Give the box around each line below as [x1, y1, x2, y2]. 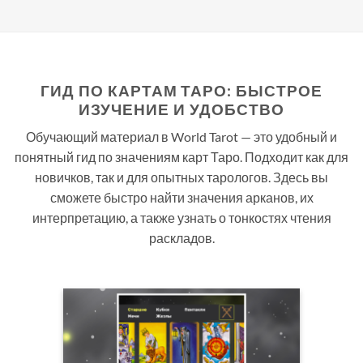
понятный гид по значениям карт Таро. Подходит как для [15, 148, 348, 164]
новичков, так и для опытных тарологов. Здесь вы [35, 169, 328, 185]
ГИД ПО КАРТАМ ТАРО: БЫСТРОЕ [41, 80, 322, 100]
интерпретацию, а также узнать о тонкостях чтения [32, 209, 331, 225]
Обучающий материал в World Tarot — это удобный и [26, 128, 337, 144]
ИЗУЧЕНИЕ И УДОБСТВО [79, 99, 284, 118]
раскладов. [148, 229, 215, 246]
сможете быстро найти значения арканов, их [49, 189, 314, 205]
